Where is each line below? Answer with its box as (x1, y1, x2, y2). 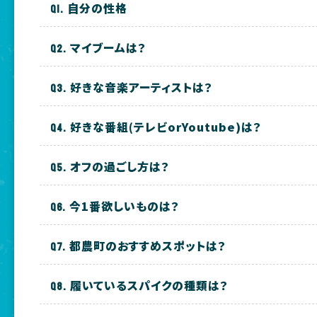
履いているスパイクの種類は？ (70, 277, 229, 294)
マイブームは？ (70, 39, 147, 57)
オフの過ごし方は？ (70, 158, 171, 175)
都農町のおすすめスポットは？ (69, 237, 227, 255)
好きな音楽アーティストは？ (70, 79, 214, 96)
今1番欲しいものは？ (69, 197, 180, 215)
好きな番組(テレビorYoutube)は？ (70, 118, 263, 136)
